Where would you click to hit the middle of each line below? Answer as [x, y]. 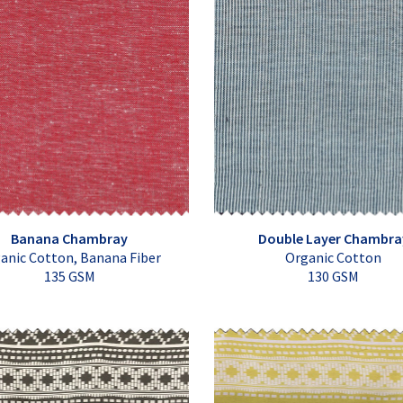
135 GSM [69, 277]
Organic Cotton [334, 258]
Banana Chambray [70, 239]
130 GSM [334, 277]
